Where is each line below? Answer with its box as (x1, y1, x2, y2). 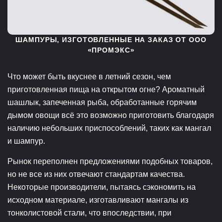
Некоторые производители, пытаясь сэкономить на (7, 182, 196, 191)
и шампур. (7, 136, 45, 145)
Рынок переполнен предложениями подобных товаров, (7, 157, 213, 166)
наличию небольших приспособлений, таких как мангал (7, 123, 211, 132)
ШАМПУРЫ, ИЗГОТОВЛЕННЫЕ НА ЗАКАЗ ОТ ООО (15, 35, 207, 44)
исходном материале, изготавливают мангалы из (7, 195, 188, 204)
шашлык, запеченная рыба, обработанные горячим (7, 98, 197, 107)
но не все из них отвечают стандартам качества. (7, 169, 185, 178)
